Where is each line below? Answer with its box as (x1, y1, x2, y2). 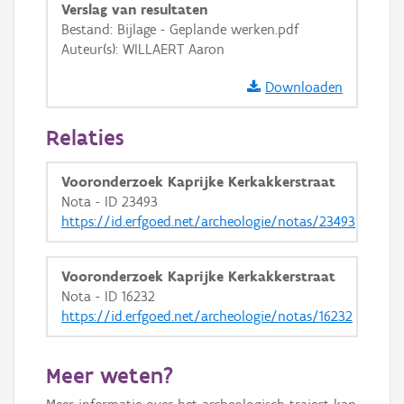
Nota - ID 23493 (61, 193, 158, 210)
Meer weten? (46, 362, 173, 389)
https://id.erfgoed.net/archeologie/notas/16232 (61, 308, 353, 325)
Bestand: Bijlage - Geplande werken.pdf (61, 21, 298, 38)
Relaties (46, 124, 124, 151)
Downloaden (265, 78, 343, 96)
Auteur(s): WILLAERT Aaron (61, 41, 225, 58)
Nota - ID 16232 (61, 288, 155, 305)
